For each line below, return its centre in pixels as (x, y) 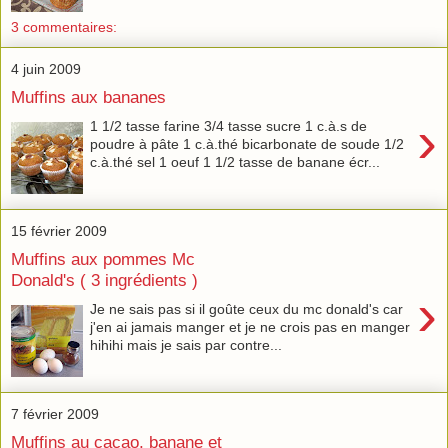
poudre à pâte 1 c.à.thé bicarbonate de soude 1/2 (247, 143)
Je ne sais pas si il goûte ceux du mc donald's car (247, 308)
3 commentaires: (64, 27)
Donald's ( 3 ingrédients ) (104, 280)
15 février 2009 (59, 230)
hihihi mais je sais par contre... (186, 344)
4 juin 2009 (46, 68)
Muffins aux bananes (88, 97)
